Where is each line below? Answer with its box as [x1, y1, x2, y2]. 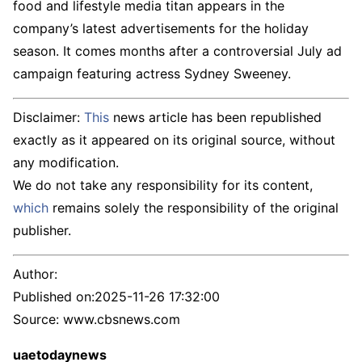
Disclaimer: [13, 109, 84, 126]
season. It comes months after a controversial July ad [13, 43, 342, 60]
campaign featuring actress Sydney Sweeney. [13, 65, 291, 82]
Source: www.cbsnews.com [13, 311, 180, 328]
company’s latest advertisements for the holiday [13, 20, 309, 37]
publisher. [13, 222, 71, 239]
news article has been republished [109, 109, 322, 126]
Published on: [13, 288, 95, 305]
